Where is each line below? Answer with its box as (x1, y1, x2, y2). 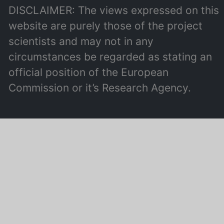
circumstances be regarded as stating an (8, 50, 212, 63)
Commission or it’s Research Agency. (8, 81, 191, 94)
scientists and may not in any (8, 35, 154, 47)
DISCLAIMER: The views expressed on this (8, 4, 219, 16)
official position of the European (8, 66, 169, 78)
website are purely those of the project (8, 19, 203, 32)
